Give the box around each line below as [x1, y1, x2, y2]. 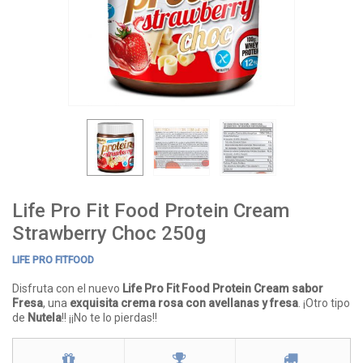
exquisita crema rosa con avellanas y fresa [70, 297, 298, 310]
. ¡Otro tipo [298, 297, 350, 310]
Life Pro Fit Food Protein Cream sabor [122, 282, 323, 295]
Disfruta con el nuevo [12, 282, 122, 295]
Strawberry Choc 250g [12, 222, 206, 245]
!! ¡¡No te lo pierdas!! [62, 311, 157, 324]
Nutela [28, 311, 62, 324]
